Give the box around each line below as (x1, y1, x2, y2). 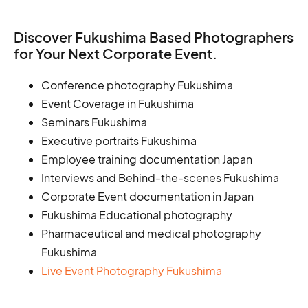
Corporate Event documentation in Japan (41, 189, 254, 203)
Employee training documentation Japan (41, 152, 252, 166)
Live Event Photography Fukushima (41, 263, 222, 278)
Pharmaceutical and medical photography (41, 226, 261, 241)
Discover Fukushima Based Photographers (14, 28, 294, 45)
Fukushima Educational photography (41, 208, 232, 222)
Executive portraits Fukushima (41, 133, 197, 148)
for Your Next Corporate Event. (14, 45, 217, 62)
